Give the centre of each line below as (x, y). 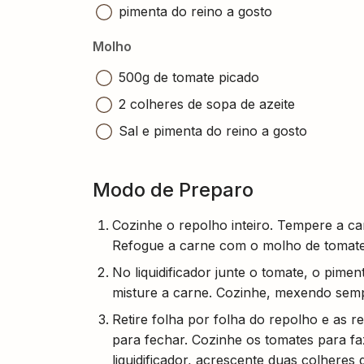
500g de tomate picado (189, 77)
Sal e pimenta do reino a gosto (213, 130)
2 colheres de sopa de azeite (207, 104)
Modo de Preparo (173, 189)
